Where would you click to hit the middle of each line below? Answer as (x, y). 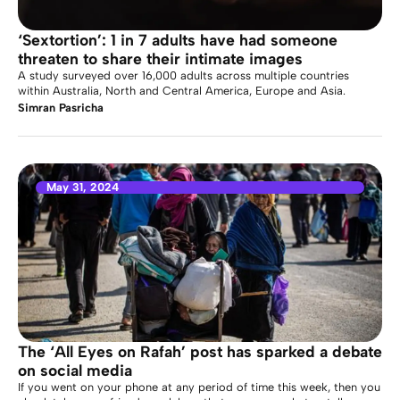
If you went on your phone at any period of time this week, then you (199, 387)
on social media (75, 370)
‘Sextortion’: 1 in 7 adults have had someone (178, 40)
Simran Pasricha (61, 108)
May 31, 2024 (83, 187)
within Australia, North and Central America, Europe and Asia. (182, 91)
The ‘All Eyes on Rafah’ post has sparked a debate (200, 351)
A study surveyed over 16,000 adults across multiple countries (183, 75)
